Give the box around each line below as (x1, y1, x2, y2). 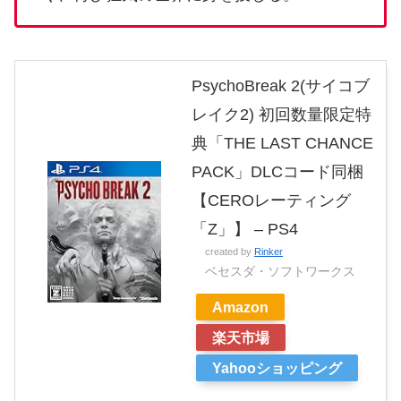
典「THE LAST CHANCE (192, 133, 373, 152)
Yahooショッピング (212, 359, 342, 376)
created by (205, 245, 254, 257)
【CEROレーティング (192, 191, 351, 209)
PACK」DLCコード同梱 (192, 162, 363, 181)
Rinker (254, 245, 283, 257)
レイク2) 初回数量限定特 (192, 105, 371, 124)
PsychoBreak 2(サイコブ (192, 76, 370, 95)
